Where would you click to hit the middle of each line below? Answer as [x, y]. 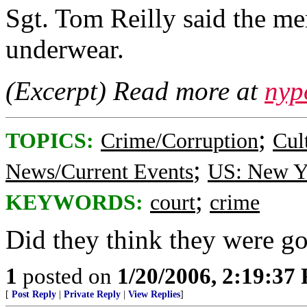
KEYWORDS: [74, 202]
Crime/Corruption [180, 141]
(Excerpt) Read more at [135, 91]
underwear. [65, 49]
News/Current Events [99, 172]
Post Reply [34, 294]
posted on [67, 276]
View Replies [154, 294]
